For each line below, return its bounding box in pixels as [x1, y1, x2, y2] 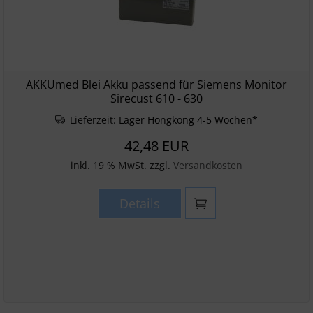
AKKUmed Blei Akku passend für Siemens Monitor [26, 77, 287, 92]
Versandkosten [173, 159, 242, 172]
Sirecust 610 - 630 [110, 91, 203, 106]
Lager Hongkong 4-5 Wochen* [119, 113, 259, 126]
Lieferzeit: [67, 113, 119, 126]
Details [119, 195, 160, 212]
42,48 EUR [124, 136, 189, 155]
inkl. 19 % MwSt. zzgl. [71, 159, 173, 172]
